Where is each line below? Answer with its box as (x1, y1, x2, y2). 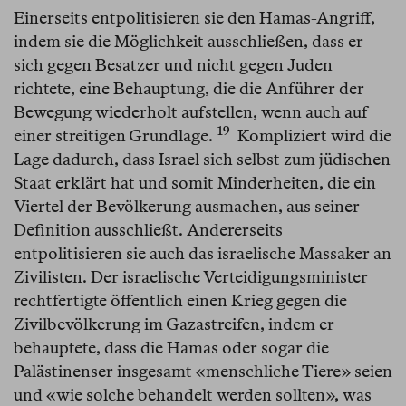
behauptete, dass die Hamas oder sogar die (14, 338, 329, 358)
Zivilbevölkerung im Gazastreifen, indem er (14, 314, 334, 334)
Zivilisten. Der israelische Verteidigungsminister (14, 267, 368, 287)
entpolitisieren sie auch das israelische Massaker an (14, 244, 391, 264)
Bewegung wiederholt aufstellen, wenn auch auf (14, 102, 368, 122)
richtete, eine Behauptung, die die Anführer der (14, 79, 364, 99)
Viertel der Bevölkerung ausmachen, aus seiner (14, 197, 360, 217)
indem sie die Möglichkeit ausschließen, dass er (14, 32, 363, 52)
